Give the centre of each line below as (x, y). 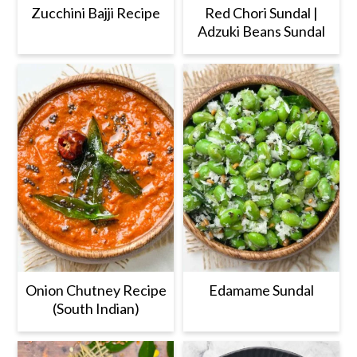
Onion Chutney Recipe (96, 290)
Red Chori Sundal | (261, 13)
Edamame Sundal (261, 290)
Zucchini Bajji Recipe (96, 13)
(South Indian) (96, 308)
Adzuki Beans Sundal (261, 31)
